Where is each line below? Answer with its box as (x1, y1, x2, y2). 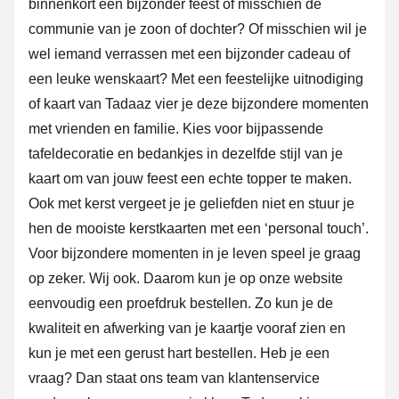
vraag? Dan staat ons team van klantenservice (28, 370, 320, 387)
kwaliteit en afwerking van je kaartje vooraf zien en (28, 321, 346, 337)
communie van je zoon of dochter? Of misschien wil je (28, 21, 367, 37)
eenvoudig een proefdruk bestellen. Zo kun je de (28, 296, 333, 312)
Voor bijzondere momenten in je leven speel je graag (28, 246, 361, 262)
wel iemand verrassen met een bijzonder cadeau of (28, 46, 350, 62)
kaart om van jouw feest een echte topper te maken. (28, 171, 352, 187)
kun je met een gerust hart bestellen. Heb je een (28, 346, 330, 362)
